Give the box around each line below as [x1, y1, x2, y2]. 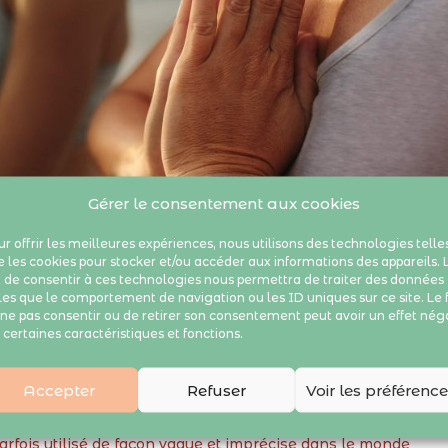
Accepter [23, 380, 96, 399]
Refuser [186, 380, 246, 399]
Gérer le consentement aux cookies [87, 193, 360, 213]
